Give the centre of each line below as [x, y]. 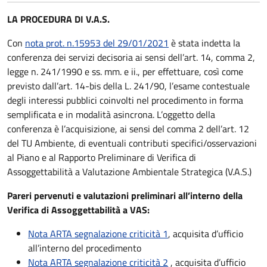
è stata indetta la [204, 43]
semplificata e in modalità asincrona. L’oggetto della [111, 114]
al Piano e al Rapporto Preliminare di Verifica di [102, 157]
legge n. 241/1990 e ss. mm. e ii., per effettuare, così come [125, 72]
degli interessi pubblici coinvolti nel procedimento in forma [125, 100]
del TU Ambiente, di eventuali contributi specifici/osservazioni [132, 143]
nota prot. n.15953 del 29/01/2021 [97, 43]
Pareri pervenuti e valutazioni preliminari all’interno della [125, 195]
